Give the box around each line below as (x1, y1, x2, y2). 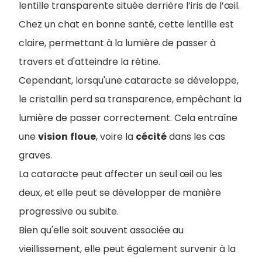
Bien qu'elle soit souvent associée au (19, 223, 184, 237)
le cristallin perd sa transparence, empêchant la (19, 92, 242, 106)
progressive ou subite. (19, 205, 121, 218)
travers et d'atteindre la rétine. (19, 55, 163, 68)
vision (38, 130, 68, 143)
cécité (136, 130, 167, 143)
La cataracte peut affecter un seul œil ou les (19, 167, 222, 181)
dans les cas (167, 130, 225, 143)
